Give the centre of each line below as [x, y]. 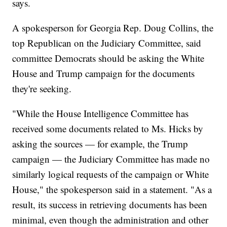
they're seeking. [42, 89]
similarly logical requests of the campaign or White [111, 174]
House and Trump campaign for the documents [104, 73]
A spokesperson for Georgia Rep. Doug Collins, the [113, 28]
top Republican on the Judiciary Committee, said [107, 43]
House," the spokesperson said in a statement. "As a [112, 190]
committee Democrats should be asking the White [108, 58]
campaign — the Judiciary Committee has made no [111, 159]
